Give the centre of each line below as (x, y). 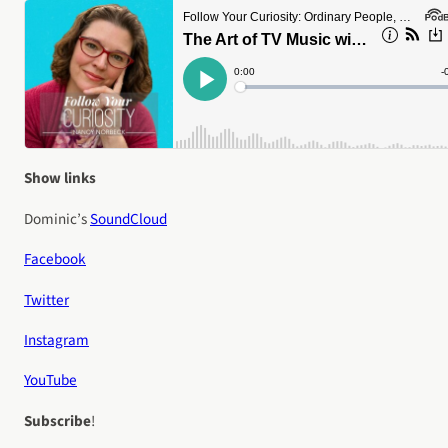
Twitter (46, 299)
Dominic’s (57, 218)
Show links (60, 178)
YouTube (50, 380)
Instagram (56, 339)
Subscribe (57, 420)
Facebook (55, 259)
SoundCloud (128, 218)
